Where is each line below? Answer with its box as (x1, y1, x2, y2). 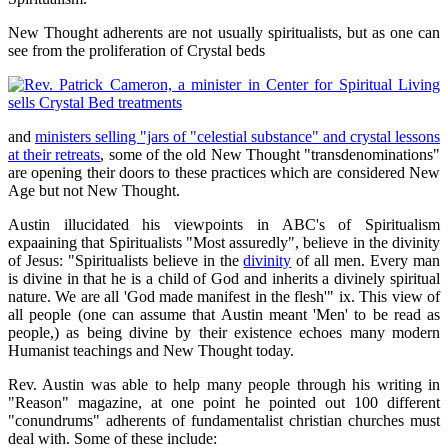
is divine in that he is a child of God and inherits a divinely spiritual (8, 270, 440, 288)
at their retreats (8, 146, 101, 164)
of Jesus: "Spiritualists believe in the (8, 252, 244, 270)
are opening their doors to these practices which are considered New (8, 164, 440, 182)
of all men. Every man (291, 252, 441, 270)
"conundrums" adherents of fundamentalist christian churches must (8, 412, 440, 430)
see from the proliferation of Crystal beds (8, 42, 265, 60)
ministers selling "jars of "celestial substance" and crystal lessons (35, 128, 440, 146)
